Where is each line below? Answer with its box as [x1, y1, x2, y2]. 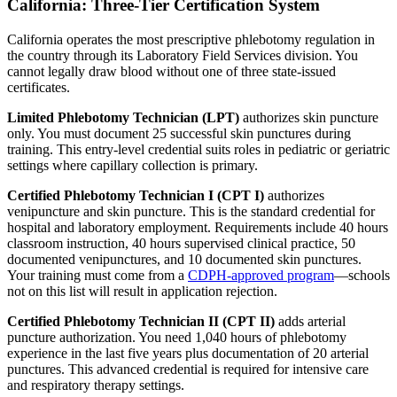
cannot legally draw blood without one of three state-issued [7, 63, 336, 79]
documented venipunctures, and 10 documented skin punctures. [7, 251, 362, 267]
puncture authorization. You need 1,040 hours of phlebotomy [7, 329, 346, 345]
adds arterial [275, 313, 346, 329]
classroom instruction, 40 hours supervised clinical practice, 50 [7, 235, 355, 251]
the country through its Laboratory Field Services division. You [7, 47, 358, 63]
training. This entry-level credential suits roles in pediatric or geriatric [7, 141, 390, 157]
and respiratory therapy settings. [7, 377, 184, 393]
